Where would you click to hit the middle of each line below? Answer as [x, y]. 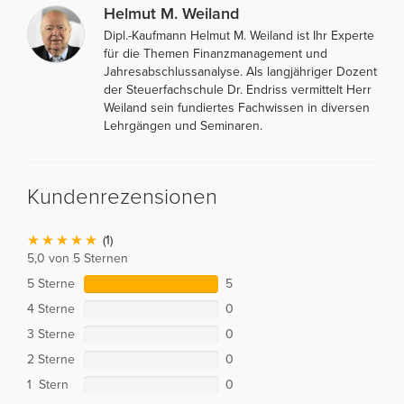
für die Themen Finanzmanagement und [216, 53]
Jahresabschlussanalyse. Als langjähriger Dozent [240, 71]
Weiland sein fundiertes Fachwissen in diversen [237, 107]
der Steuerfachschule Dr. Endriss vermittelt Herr [238, 89]
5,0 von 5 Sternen [78, 258]
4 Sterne [51, 308]
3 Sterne [51, 334]
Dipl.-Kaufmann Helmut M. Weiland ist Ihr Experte [239, 35]
